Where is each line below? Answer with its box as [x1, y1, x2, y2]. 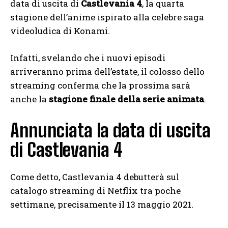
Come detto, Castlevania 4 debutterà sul [10, 170, 179, 183]
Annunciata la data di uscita [10, 119, 211, 141]
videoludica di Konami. [10, 24, 110, 37]
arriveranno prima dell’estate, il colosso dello [10, 65, 205, 77]
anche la [10, 93, 49, 105]
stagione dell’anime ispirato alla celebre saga [10, 11, 204, 23]
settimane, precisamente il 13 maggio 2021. [10, 198, 193, 210]
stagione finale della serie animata [49, 93, 204, 105]
